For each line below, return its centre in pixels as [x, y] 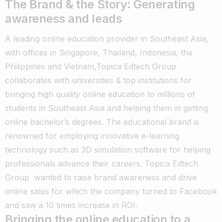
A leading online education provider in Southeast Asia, [107, 39]
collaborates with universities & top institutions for [98, 81]
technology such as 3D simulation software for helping [108, 150]
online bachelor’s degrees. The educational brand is [102, 122]
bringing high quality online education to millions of [100, 94]
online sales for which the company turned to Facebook [111, 192]
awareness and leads [64, 19]
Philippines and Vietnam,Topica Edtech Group [91, 67]
